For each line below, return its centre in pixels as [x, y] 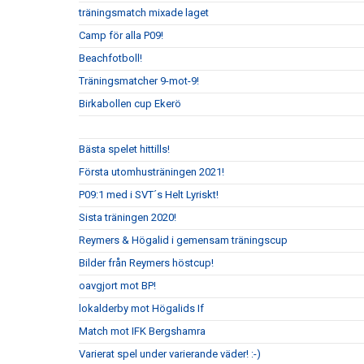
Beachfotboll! [110, 58]
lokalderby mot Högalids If [141, 309]
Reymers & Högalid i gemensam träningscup [183, 240]
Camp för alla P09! [121, 36]
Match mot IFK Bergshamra [142, 331]
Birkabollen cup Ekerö [130, 104]
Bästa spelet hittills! [124, 149]
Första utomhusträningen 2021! [152, 172]
